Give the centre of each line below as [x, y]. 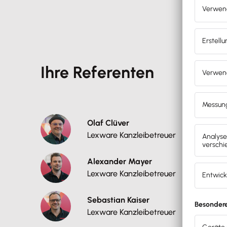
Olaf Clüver [108, 123]
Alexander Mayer [120, 161]
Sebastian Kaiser [118, 200]
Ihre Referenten [97, 72]
